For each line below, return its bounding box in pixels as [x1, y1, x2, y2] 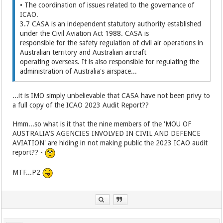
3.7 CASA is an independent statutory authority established [20, 20, 202, 28]
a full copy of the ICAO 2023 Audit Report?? [12, 101, 149, 109]
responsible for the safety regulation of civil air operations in [20, 39, 204, 47]
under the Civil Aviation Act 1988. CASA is [20, 29, 149, 37]
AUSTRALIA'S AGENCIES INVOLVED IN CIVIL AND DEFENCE [12, 129, 201, 137]
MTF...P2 [12, 168, 43, 177]
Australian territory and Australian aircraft [20, 48, 147, 56]
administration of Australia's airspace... [20, 67, 137, 75]
